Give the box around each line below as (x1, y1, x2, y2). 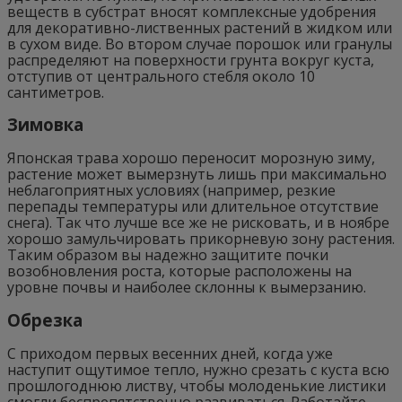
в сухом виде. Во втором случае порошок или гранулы (7, 33, 392, 54)
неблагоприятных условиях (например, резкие (7, 180, 336, 201)
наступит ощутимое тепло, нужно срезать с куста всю (7, 359, 389, 380)
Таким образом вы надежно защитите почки (7, 245, 328, 266)
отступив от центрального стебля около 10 (7, 66, 315, 86)
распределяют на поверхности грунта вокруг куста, (7, 49, 374, 70)
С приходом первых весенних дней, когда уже (7, 343, 333, 363)
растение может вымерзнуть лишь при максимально (7, 164, 387, 185)
